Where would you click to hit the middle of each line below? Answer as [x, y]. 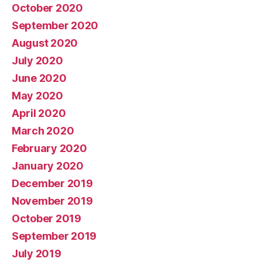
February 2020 [49, 148]
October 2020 [47, 8]
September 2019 [54, 236]
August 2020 [45, 43]
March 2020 [43, 130]
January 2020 [48, 166]
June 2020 [39, 78]
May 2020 [37, 95]
